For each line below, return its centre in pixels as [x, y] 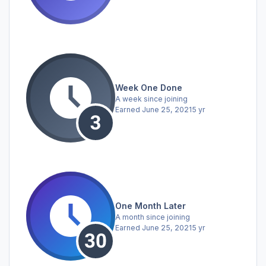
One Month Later [151, 205]
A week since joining [151, 99]
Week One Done [149, 87]
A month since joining [153, 217]
